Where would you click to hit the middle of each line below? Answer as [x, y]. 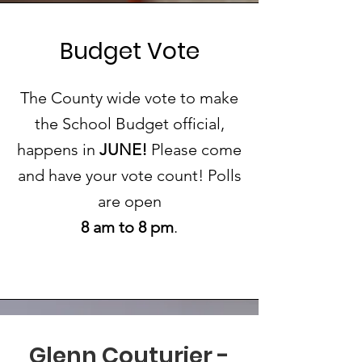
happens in [58, 149]
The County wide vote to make [129, 98]
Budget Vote [129, 51]
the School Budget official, [129, 124]
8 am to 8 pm [127, 227]
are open [129, 201]
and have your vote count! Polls [129, 175]
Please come [194, 149]
